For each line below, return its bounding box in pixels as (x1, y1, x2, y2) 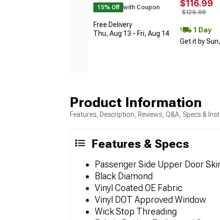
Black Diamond (95, 170, 153, 181)
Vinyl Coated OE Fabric (95, 182, 183, 193)
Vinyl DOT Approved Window (95, 194, 206, 205)
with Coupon (123, 4, 160, 11)
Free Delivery (93, 21, 132, 29)
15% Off (97, 4, 119, 11)
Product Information (70, 94, 202, 110)
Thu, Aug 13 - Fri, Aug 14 (93, 29, 169, 38)
